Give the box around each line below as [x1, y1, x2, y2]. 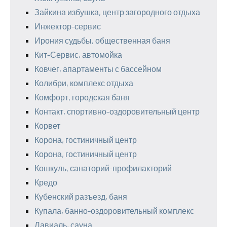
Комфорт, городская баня [34, 92, 130, 102]
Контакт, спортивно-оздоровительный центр [34, 106, 200, 117]
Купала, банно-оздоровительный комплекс [34, 206, 194, 216]
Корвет [34, 121, 60, 131]
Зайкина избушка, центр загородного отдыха [34, 7, 200, 17]
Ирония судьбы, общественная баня [34, 35, 170, 46]
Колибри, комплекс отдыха [34, 78, 133, 88]
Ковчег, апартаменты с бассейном [34, 64, 162, 74]
